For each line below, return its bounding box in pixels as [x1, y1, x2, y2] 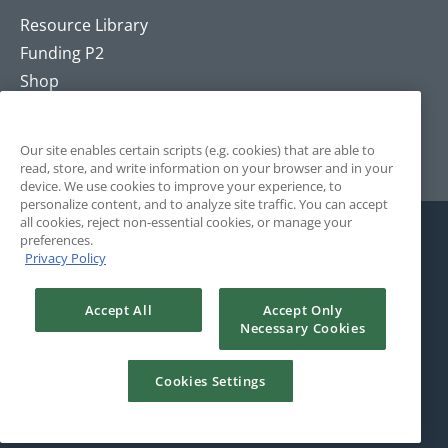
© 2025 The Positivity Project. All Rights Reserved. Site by [20, 334, 401, 354]
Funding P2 [20, 42, 105, 65]
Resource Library [20, 14, 149, 37]
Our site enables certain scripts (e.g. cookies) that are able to [20, 140, 375, 159]
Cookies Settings [155, 372, 266, 391]
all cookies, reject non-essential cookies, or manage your [20, 212, 352, 231]
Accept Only [262, 300, 343, 319]
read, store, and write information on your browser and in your [20, 158, 393, 177]
